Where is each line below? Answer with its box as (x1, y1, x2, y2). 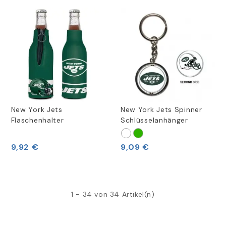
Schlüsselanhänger (120, 116, 188, 125)
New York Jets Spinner (120, 105, 202, 115)
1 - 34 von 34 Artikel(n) (71, 190, 155, 199)
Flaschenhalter (11, 116, 64, 125)
